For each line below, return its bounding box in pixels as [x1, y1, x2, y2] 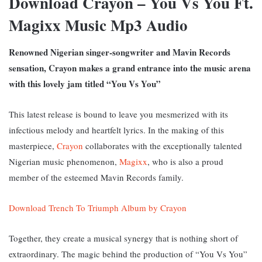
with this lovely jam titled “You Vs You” [9, 77, 161, 90]
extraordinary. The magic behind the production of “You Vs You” [9, 247, 247, 260]
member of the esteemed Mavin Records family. [9, 171, 184, 183]
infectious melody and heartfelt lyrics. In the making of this [9, 123, 224, 136]
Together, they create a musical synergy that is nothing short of [9, 232, 238, 244]
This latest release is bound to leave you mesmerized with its [9, 108, 228, 120]
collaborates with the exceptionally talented [83, 139, 242, 151]
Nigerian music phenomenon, [9, 155, 119, 167]
